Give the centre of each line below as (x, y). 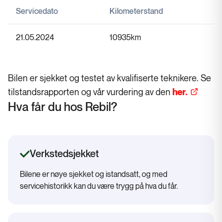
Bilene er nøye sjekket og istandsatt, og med (94, 174)
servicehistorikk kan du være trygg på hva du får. (99, 186)
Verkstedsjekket (64, 154)
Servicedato (37, 11)
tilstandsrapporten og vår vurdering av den (90, 92)
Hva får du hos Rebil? (62, 107)
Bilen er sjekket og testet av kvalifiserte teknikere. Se (110, 78)
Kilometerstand (136, 11)
